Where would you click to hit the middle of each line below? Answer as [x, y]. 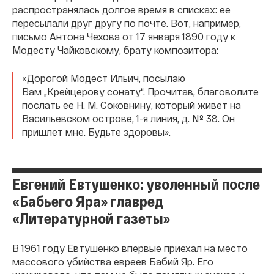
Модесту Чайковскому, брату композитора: [115, 50]
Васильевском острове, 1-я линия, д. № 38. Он [128, 118]
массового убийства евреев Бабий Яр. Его [113, 261]
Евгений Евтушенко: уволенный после [136, 183]
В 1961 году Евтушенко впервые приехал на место [130, 248]
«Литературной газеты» [91, 218]
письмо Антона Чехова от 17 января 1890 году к [124, 36]
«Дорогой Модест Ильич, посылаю [104, 78]
